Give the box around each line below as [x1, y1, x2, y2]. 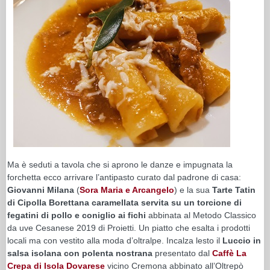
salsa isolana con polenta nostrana [7, 248, 152, 258]
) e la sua [174, 184, 212, 195]
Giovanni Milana [7, 184, 74, 195]
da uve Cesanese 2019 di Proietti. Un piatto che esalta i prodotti [7, 222, 250, 233]
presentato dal [152, 248, 212, 258]
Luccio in [222, 235, 261, 245]
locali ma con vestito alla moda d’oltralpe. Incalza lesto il [7, 235, 222, 245]
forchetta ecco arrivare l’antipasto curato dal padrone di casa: [7, 172, 241, 182]
